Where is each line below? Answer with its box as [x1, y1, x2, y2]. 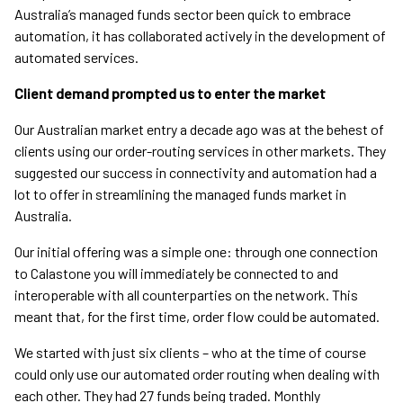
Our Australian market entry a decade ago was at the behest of [14, 121, 384, 139]
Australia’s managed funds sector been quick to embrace [14, 5, 351, 23]
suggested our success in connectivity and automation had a [14, 164, 377, 182]
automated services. [14, 49, 139, 67]
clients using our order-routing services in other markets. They [14, 142, 386, 160]
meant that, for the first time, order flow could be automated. [14, 308, 380, 326]
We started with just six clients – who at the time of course [14, 344, 366, 362]
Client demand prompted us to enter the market [14, 85, 326, 103]
